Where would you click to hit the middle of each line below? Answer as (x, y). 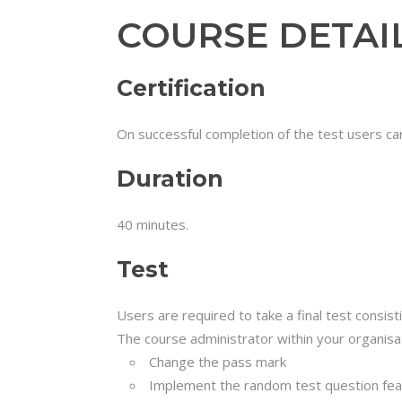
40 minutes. (153, 224)
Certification (191, 88)
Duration (170, 179)
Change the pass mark (218, 362)
